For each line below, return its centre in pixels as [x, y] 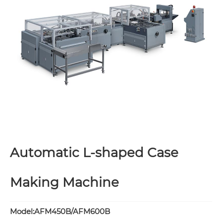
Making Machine [64, 183]
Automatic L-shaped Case [94, 153]
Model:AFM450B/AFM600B [60, 211]
